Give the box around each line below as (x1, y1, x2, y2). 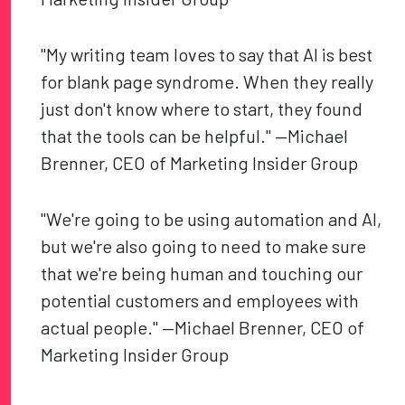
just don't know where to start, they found (41, 98, 363, 120)
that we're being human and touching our (41, 262, 363, 285)
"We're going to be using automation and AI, (41, 208, 382, 231)
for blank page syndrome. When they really (41, 71, 374, 93)
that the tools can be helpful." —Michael (41, 125, 349, 147)
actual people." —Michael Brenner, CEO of (41, 316, 365, 339)
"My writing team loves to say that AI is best (41, 43, 373, 66)
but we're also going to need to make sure (41, 235, 367, 258)
